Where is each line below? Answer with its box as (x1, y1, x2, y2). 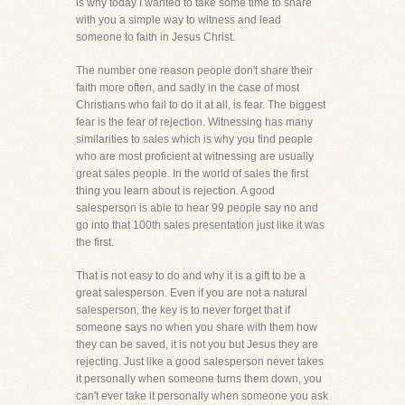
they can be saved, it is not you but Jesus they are (76, 338, 318, 351)
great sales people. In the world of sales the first (76, 167, 308, 180)
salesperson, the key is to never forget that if (76, 304, 290, 316)
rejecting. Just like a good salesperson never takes (76, 355, 324, 368)
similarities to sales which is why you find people (76, 133, 313, 146)
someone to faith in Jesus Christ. (76, 31, 235, 43)
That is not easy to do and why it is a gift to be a (76, 269, 306, 282)
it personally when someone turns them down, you (76, 372, 322, 385)
